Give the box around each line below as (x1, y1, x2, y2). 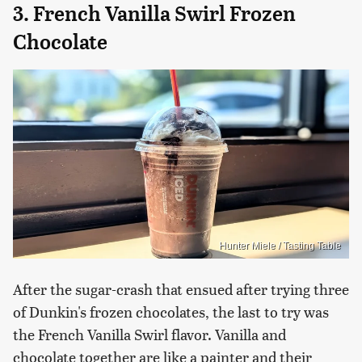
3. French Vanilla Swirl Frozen (13, 2, 296, 27)
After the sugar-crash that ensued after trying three (13, 278, 349, 299)
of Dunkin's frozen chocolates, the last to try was (13, 301, 329, 322)
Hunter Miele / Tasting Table (219, 239, 341, 251)
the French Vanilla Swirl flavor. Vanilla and (13, 323, 286, 344)
